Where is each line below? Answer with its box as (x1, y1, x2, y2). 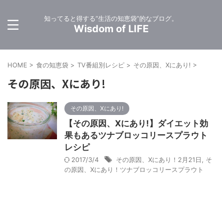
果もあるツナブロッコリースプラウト (64, 130, 208, 140)
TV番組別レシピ (77, 61, 124, 69)
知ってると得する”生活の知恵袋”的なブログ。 (44, 14, 178, 22)
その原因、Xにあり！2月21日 (116, 156, 202, 164)
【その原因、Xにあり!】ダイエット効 (64, 118, 208, 128)
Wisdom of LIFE (73, 23, 149, 35)
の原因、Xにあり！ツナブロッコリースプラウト (64, 166, 204, 173)
